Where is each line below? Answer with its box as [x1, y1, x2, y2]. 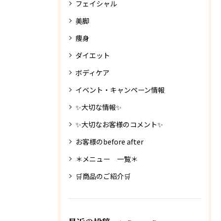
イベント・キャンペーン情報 [75, 85, 165, 95]
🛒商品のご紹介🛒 [75, 171, 131, 181]
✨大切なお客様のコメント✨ [75, 119, 163, 129]
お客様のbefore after [75, 137, 144, 147]
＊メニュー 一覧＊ [75, 154, 138, 164]
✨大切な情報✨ [75, 102, 122, 112]
